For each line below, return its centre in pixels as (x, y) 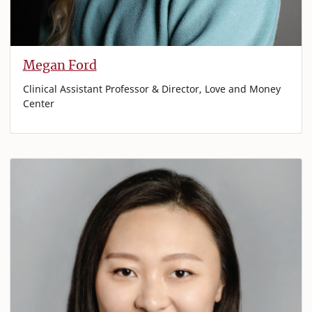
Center (38, 104)
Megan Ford (60, 65)
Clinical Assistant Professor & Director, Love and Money (151, 89)
